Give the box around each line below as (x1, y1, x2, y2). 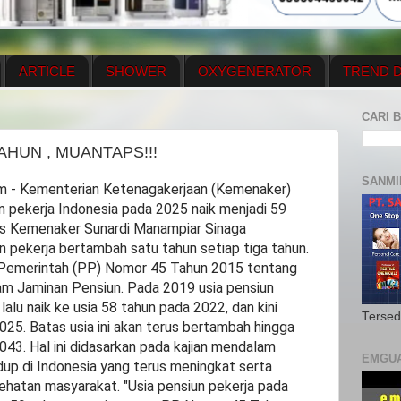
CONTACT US (154, 95, 242, 110)
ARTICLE (18, 64, 75, 79)
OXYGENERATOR (198, 64, 311, 79)
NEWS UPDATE (25, 95, 124, 110)
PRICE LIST (272, 95, 346, 110)
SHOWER (106, 64, 167, 79)
